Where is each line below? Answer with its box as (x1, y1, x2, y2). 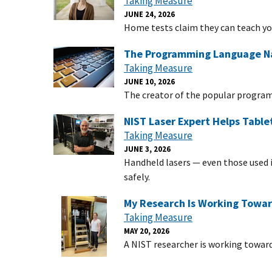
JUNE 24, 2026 (124, 9, 175, 19)
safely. (124, 171, 150, 183)
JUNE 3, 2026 (124, 144, 171, 154)
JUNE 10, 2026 (124, 76, 175, 86)
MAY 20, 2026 (124, 226, 169, 236)
